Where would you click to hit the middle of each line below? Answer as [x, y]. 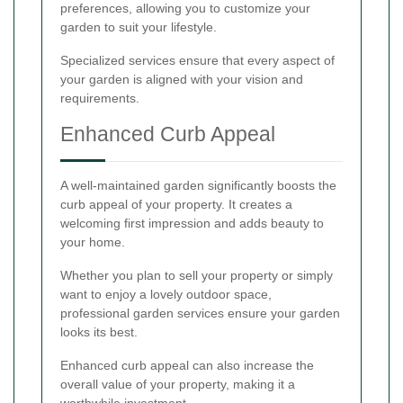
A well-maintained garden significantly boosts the [198, 186]
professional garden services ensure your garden [200, 313]
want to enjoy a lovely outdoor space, [166, 295]
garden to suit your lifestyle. [139, 27]
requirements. [100, 99]
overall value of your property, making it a [178, 385]
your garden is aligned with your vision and [182, 80]
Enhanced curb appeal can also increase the [187, 366]
